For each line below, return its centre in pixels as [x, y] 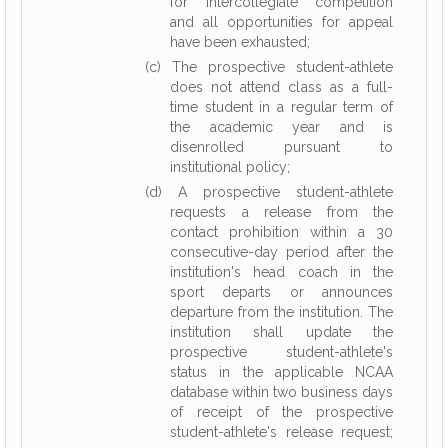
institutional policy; [230, 167]
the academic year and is [281, 127]
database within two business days [281, 392]
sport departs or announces [281, 292]
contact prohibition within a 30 [281, 232]
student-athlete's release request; [281, 432]
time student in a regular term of [281, 107]
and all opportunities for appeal [281, 22]
